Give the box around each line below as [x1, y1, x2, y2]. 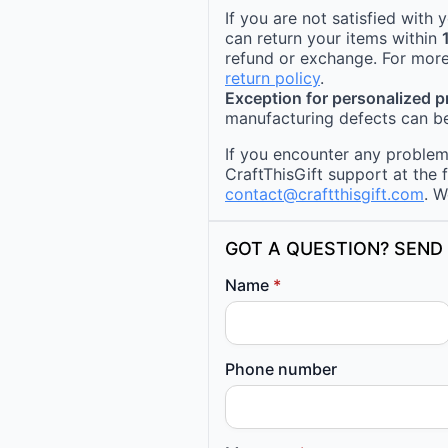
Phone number [225, 359, 337, 380]
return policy [225, 68, 320, 89]
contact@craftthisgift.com [225, 184, 424, 205]
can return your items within [225, 28, 442, 49]
